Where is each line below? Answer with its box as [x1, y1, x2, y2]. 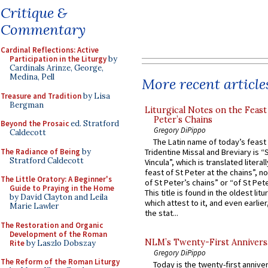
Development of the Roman [10, 229, 107, 239]
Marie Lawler [10, 201, 59, 211]
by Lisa [81, 90, 110, 101]
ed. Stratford [69, 118, 119, 129]
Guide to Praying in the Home [10, 183, 114, 193]
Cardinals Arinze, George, [10, 63, 103, 73]
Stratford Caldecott [10, 155, 84, 166]
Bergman [10, 99, 44, 110]
